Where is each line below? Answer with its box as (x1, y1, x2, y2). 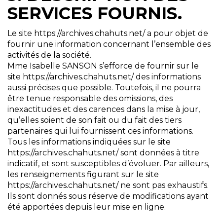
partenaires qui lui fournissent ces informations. (7, 126, 193, 136)
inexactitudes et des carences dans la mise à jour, (7, 105, 200, 114)
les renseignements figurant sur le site (7, 170, 159, 180)
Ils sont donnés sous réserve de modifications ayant (7, 191, 209, 201)
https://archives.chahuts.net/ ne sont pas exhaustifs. (7, 181, 209, 190)
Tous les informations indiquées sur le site (7, 137, 171, 147)
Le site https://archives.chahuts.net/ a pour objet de (7, 29, 208, 38)
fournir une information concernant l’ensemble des (7, 39, 211, 49)
